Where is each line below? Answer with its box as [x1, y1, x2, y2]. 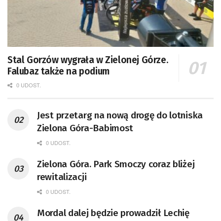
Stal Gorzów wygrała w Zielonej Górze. [7, 54, 168, 66]
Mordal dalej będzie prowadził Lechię [37, 207, 189, 219]
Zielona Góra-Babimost [37, 122, 134, 134]
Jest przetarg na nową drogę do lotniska [37, 109, 203, 121]
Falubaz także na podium [7, 65, 110, 77]
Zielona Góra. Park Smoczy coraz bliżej [37, 158, 195, 170]
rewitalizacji [37, 171, 87, 183]
